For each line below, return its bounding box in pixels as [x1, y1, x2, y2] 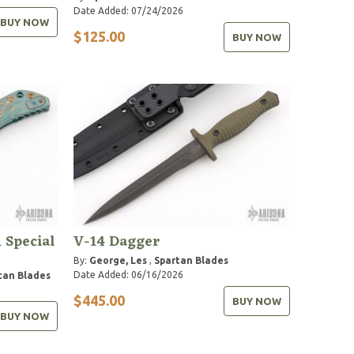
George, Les [89, 254, 148, 265]
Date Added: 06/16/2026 [73, 269, 184, 280]
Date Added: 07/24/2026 [73, 5, 184, 16]
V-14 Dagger [73, 228, 160, 254]
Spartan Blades [154, 254, 229, 265]
